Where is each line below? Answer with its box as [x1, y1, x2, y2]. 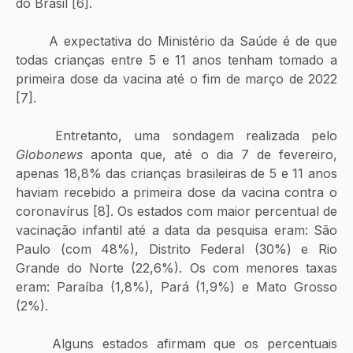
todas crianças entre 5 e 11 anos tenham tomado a [16, 51, 337, 68]
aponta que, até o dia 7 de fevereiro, [83, 146, 337, 162]
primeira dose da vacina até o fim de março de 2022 [16, 70, 337, 87]
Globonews [16, 146, 83, 162]
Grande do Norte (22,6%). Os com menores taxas [16, 259, 337, 276]
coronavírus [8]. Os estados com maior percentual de [16, 203, 337, 219]
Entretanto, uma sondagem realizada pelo [55, 127, 338, 143]
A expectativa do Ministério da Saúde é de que [16, 32, 49, 49]
